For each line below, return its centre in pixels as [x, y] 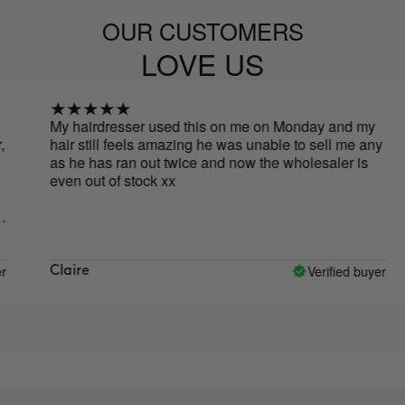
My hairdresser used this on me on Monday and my [169, 127]
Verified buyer [303, 271]
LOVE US [202, 64]
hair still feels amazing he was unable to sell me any [172, 145]
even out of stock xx [69, 181]
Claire [26, 271]
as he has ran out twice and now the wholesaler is [165, 163]
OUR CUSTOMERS [202, 31]
